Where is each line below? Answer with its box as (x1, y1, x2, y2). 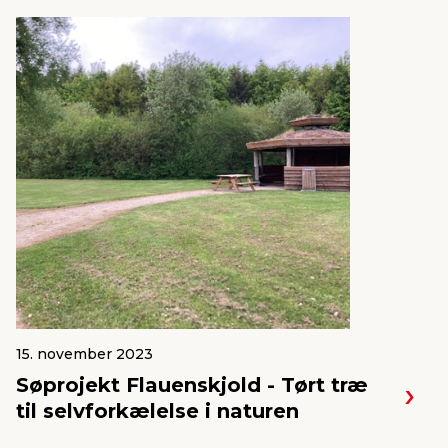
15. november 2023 (16, 345, 153, 363)
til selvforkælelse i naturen (16, 399, 299, 423)
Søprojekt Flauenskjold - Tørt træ (16, 373, 368, 397)
